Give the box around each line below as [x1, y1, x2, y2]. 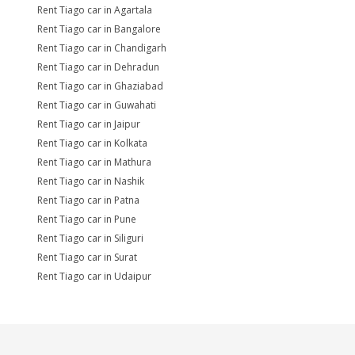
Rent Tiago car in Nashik [37, 174, 144, 188]
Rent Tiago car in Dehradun [37, 60, 159, 74]
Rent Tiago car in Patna [37, 193, 139, 207]
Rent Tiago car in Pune [37, 212, 136, 226]
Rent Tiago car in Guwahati [37, 98, 156, 112]
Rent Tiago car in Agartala [37, 3, 152, 17]
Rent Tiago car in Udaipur [37, 269, 151, 283]
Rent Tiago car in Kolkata [37, 136, 147, 150]
